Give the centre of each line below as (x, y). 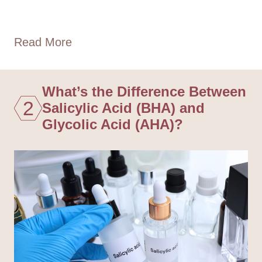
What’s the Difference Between (144, 91)
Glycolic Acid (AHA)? (113, 124)
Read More (43, 42)
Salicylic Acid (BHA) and (123, 108)
